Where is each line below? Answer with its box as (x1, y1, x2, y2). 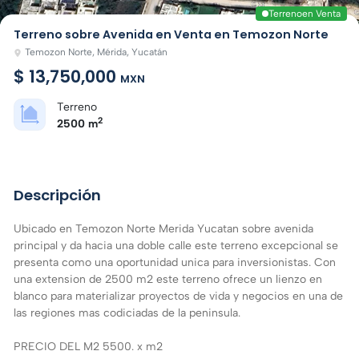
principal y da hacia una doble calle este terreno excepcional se (14, 238, 338, 252)
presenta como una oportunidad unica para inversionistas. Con (14, 255, 336, 269)
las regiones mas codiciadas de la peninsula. (14, 305, 240, 320)
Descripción (14, 184, 101, 205)
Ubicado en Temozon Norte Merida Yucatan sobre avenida (14, 221, 313, 236)
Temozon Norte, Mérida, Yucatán (25, 45, 168, 58)
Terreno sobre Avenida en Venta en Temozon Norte (14, 26, 329, 42)
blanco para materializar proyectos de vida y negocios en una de (14, 288, 343, 303)
